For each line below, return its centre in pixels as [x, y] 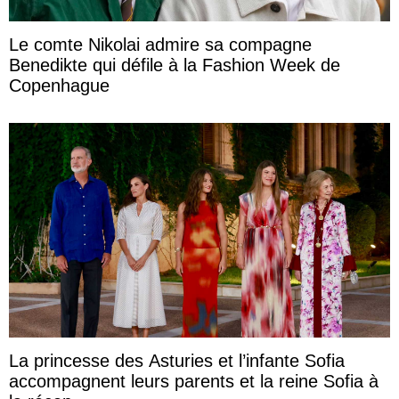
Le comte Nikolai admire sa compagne [160, 45]
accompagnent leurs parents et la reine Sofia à [194, 382]
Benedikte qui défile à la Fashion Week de [175, 65]
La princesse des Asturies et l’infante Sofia [177, 361]
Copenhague [59, 86]
